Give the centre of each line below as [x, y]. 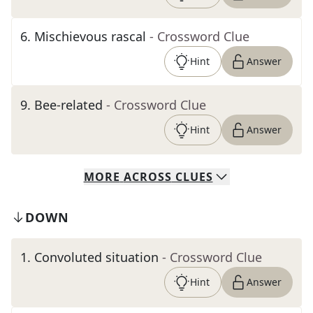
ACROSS [147, 177]
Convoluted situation [96, 257]
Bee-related [68, 105]
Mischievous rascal [90, 36]
